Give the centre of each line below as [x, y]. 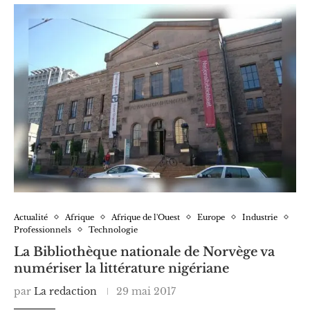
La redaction [65, 291]
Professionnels [43, 229]
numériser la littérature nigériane [121, 268]
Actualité [31, 217]
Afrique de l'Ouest [146, 217]
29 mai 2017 [146, 291]
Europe [211, 217]
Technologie [113, 229]
